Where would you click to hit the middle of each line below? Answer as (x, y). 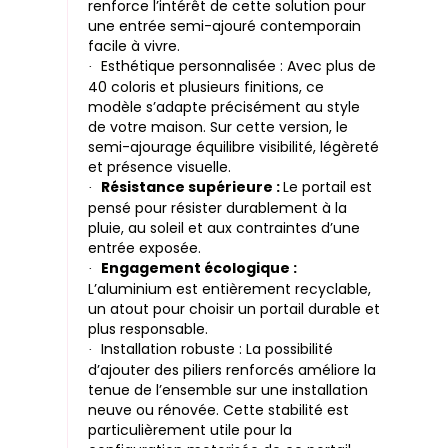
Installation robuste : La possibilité (217, 349)
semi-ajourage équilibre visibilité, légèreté (234, 147)
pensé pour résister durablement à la (218, 208)
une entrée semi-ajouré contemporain (225, 26)
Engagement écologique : (199, 268)
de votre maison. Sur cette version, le (218, 127)
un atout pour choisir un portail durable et (234, 309)
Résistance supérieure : (192, 187)
